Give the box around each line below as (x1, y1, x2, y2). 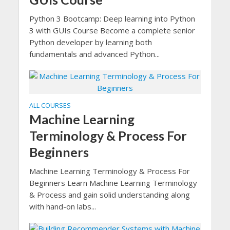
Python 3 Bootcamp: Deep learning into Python (29, 13, 195, 24)
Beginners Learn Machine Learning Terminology (29, 178, 197, 188)
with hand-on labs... (29, 201, 96, 212)
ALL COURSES (29, 101, 71, 110)
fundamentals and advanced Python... (29, 49, 160, 59)
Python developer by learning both (29, 37, 152, 47)
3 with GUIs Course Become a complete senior (29, 25, 195, 35)
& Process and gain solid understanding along (29, 189, 190, 200)
